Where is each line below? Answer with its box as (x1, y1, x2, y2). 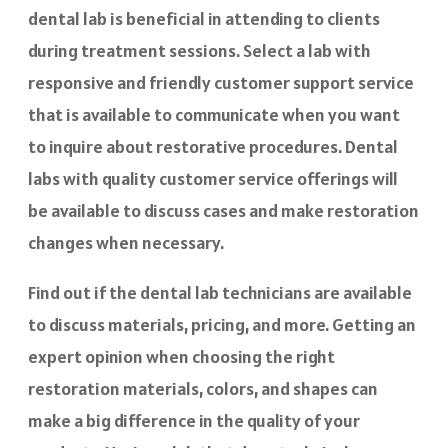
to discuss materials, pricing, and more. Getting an (28, 313, 416, 337)
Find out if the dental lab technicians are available (28, 281, 412, 305)
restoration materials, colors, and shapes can (28, 377, 378, 401)
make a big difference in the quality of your (28, 409, 360, 433)
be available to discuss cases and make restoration (28, 199, 419, 223)
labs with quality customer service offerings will (28, 167, 398, 191)
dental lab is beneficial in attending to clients (28, 7, 380, 31)
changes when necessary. (28, 231, 224, 255)
